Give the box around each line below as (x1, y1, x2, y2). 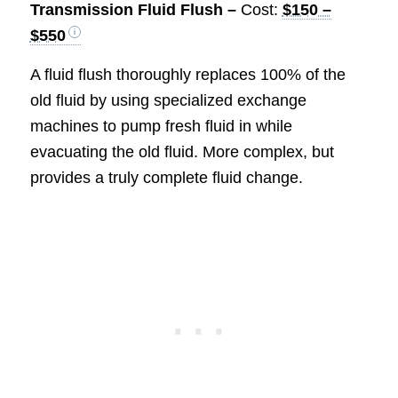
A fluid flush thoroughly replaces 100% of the (29, 66, 346, 84)
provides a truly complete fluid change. (29, 169, 303, 187)
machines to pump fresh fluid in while (29, 117, 292, 136)
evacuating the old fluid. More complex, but (29, 143, 334, 162)
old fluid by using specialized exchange (29, 92, 306, 110)
